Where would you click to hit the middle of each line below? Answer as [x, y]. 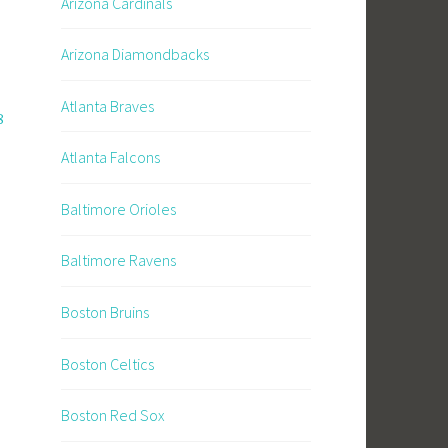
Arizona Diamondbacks [135, 54]
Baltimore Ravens [118, 260]
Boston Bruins [105, 312]
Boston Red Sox [113, 415]
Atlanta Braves [107, 105]
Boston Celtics [107, 363]
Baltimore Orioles [118, 208]
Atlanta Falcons [110, 157]
